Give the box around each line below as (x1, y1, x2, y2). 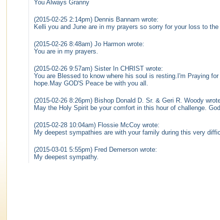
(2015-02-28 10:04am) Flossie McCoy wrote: (34, 121, 160, 129)
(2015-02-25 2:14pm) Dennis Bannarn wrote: (34, 15, 159, 23)
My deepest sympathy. (34, 153, 99, 161)
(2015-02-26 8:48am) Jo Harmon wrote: (34, 40, 144, 48)
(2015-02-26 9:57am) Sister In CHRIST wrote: (34, 64, 163, 72)
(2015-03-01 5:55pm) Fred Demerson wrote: (34, 145, 157, 153)
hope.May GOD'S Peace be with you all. (34, 79, 148, 87)
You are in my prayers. (34, 47, 98, 55)
